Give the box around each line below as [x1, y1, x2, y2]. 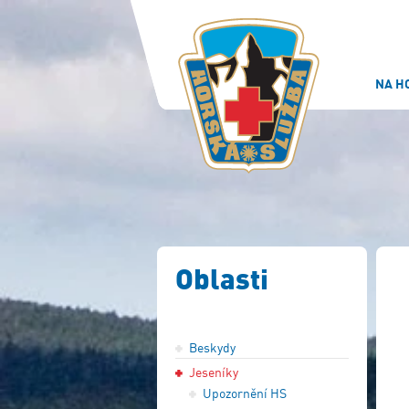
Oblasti [175, 260, 268, 297]
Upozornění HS [203, 385, 287, 401]
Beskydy [189, 340, 236, 355]
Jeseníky [189, 364, 238, 380]
